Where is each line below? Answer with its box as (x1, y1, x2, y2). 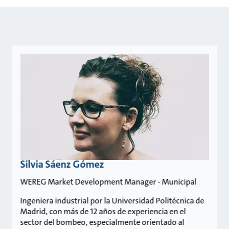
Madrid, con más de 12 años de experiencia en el (20, 206, 186, 217)
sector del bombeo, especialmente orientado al (20, 217, 185, 227)
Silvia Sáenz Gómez (20, 157, 104, 171)
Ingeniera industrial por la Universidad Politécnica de (20, 195, 204, 206)
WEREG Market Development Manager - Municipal (20, 176, 197, 187)
